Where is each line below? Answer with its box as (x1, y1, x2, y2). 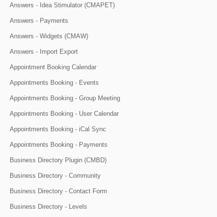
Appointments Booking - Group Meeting (10, 94, 120, 102)
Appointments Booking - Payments (10, 141, 108, 149)
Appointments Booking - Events (10, 79, 99, 87)
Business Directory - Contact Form (10, 187, 107, 195)
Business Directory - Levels (10, 203, 87, 211)
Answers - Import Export (10, 48, 78, 56)
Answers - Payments (10, 17, 68, 25)
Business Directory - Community (10, 172, 101, 180)
